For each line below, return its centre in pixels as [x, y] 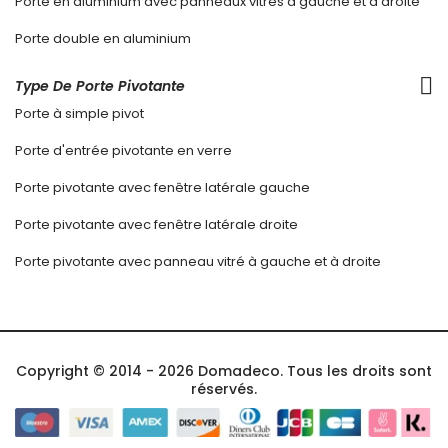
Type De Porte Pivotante [100, 86]
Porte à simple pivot [79, 114]
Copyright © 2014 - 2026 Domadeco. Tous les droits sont [224, 371]
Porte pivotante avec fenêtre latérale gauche [162, 188]
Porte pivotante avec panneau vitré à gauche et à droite [198, 262]
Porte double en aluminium [103, 39]
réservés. [224, 389]
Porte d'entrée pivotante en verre [123, 151]
